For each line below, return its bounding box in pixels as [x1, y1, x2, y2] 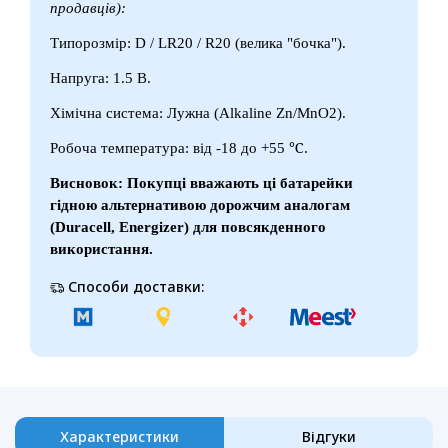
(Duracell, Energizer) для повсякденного [50, 218, 326, 235]
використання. [50, 240, 153, 257]
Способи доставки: [64, 276, 204, 296]
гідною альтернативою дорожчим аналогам [50, 196, 350, 213]
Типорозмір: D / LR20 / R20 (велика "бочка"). [50, 34, 346, 51]
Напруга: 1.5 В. [50, 69, 151, 86]
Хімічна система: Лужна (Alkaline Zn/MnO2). [50, 104, 346, 121]
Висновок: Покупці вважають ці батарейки [50, 174, 353, 191]
